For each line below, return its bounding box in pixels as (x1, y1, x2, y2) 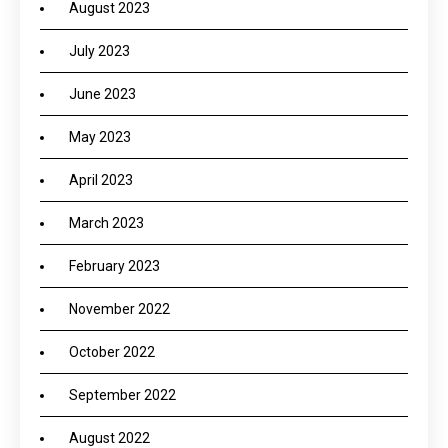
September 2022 (69, 387, 176, 403)
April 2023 (69, 172, 133, 188)
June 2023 (69, 86, 136, 102)
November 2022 (69, 301, 170, 317)
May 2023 (69, 129, 131, 145)
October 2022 (69, 344, 155, 360)
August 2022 (69, 430, 150, 446)
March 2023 (69, 215, 144, 231)
